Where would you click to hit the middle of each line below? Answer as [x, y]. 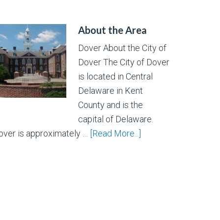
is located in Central [116, 77]
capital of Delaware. [116, 119]
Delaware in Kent [111, 91]
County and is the [111, 105]
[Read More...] [116, 134]
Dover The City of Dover [124, 62]
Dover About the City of [123, 48]
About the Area [113, 30]
